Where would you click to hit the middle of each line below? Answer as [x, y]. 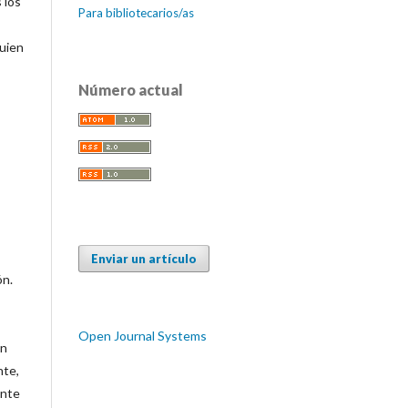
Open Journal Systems [143, 336]
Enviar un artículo [144, 259]
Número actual [131, 90]
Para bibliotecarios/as [136, 13]
